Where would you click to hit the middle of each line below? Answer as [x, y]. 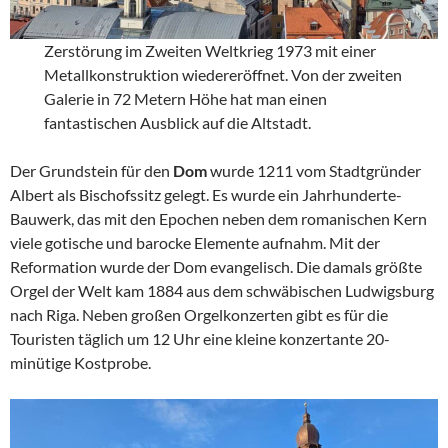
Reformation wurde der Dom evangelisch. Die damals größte [216, 266]
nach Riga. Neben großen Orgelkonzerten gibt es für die [199, 314]
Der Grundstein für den [91, 170]
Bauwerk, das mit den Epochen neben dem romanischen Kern [218, 218]
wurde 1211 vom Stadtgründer [314, 170]
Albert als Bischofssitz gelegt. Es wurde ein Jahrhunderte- [206, 194]
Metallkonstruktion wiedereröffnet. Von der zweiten [223, 74]
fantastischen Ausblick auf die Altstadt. [178, 122]
